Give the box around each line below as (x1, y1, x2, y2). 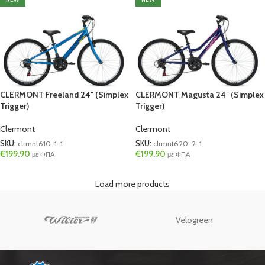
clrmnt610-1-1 (18, 139, 63, 148)
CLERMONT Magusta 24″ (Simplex (135, 89, 264, 100)
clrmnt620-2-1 (153, 139, 202, 148)
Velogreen (176, 215, 213, 226)
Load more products (95, 179, 170, 190)
